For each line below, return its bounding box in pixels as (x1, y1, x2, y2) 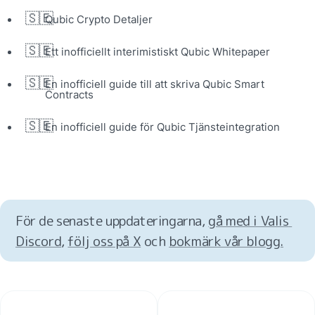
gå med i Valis (208, 211, 289, 231)
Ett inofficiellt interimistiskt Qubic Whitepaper (44, 45, 270, 59)
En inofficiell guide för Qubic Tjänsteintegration (44, 120, 280, 134)
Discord (15, 231, 62, 251)
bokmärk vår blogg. (169, 231, 284, 251)
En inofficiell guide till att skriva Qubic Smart (44, 77, 264, 91)
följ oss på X (67, 231, 141, 251)
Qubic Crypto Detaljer (44, 13, 153, 27)
